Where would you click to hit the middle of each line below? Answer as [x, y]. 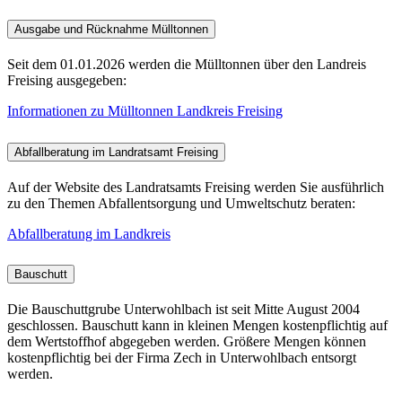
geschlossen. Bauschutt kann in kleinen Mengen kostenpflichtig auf [197, 326]
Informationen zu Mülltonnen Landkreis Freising [145, 110]
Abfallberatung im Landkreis [89, 233]
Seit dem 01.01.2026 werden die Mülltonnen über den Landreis [187, 64]
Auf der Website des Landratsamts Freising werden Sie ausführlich [196, 187]
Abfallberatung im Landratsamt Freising [116, 152]
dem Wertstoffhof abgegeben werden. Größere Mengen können [187, 342]
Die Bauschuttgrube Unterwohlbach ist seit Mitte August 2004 [184, 310]
